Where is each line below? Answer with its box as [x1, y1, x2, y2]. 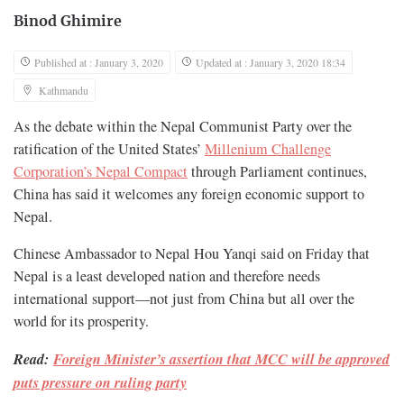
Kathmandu [39, 83, 88, 98]
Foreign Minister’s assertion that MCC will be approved [53, 348, 390, 370]
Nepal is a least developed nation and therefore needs [14, 266, 320, 287]
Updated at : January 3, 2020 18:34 [196, 55, 345, 70]
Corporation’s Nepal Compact [14, 161, 188, 182]
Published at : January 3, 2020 [34, 55, 163, 70]
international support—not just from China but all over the [14, 289, 354, 309]
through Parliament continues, [188, 161, 367, 182]
